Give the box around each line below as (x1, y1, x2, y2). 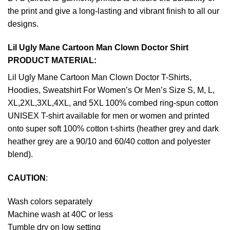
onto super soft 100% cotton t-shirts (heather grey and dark (8, 124, 219, 133)
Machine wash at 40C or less (8, 209, 113, 219)
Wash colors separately (8, 197, 92, 206)
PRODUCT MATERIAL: (8, 56, 97, 65)
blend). (8, 150, 33, 159)
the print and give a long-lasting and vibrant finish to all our (8, 7, 219, 16)
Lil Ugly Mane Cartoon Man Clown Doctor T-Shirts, (8, 73, 191, 82)
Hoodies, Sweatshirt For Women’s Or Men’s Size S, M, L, (8, 86, 215, 95)
